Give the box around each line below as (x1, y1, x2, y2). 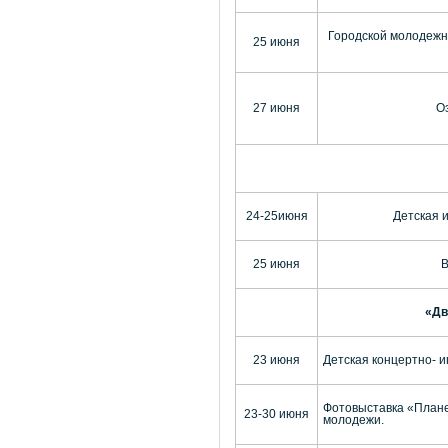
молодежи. (323, 414, 384, 427)
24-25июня (245, 210, 308, 223)
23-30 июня (244, 408, 309, 421)
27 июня (253, 102, 300, 115)
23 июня (253, 354, 300, 367)
